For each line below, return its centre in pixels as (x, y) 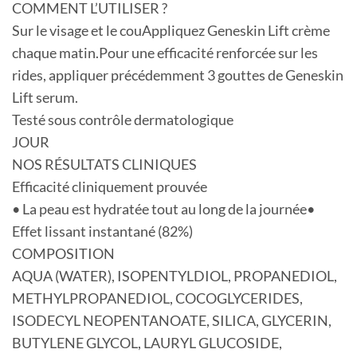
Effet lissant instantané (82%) (102, 232)
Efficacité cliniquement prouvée (110, 187)
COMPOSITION (63, 254)
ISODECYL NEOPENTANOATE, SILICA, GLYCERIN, (172, 321)
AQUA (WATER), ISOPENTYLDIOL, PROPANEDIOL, (175, 277)
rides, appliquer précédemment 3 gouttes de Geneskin (178, 76)
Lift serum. (45, 98)
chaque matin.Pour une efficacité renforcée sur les (165, 53)
